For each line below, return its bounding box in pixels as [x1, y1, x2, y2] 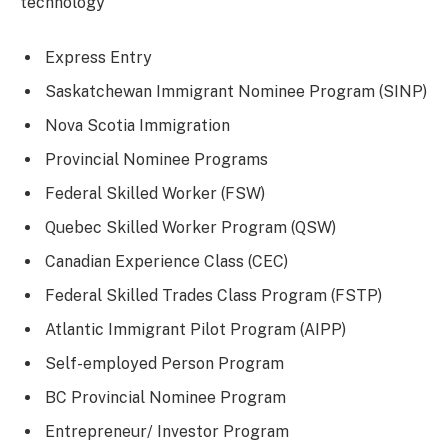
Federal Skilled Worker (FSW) [45, 184, 265, 204]
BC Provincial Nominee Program [45, 388, 286, 408]
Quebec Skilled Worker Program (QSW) [45, 218, 336, 238]
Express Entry [45, 48, 152, 68]
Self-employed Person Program [45, 354, 284, 374]
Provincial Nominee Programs [45, 150, 268, 170]
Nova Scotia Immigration [45, 116, 230, 136]
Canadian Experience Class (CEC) [45, 252, 288, 272]
